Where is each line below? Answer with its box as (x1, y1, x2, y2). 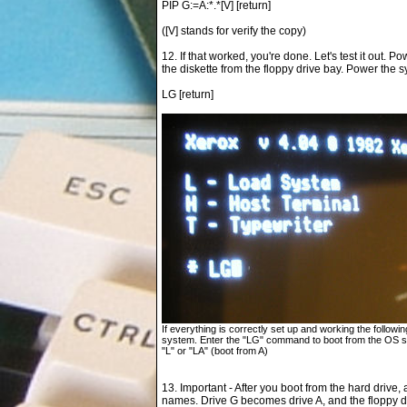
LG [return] (162, 88, 213, 101)
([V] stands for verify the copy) (162, 25, 306, 37)
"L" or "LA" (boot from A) (162, 345, 268, 356)
